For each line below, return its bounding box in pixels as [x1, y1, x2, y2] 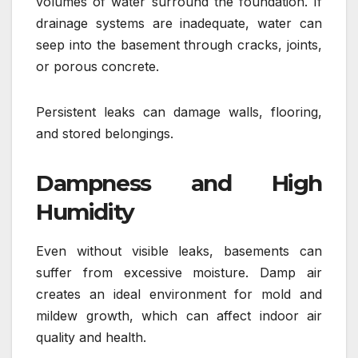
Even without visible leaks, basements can [36, 242, 322, 259]
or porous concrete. [36, 58, 159, 74]
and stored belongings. [36, 125, 173, 141]
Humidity [36, 197, 134, 225]
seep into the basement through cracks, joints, [36, 36, 322, 53]
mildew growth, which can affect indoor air [36, 307, 322, 324]
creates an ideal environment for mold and [36, 285, 322, 302]
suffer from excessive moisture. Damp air [36, 264, 322, 280]
